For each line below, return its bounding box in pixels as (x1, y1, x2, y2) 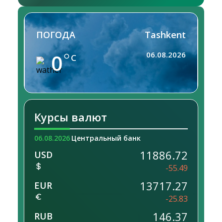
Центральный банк (71, 133, 141, 143)
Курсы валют (34, 110, 107, 125)
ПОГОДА (36, 29, 75, 41)
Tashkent (145, 29, 186, 41)
